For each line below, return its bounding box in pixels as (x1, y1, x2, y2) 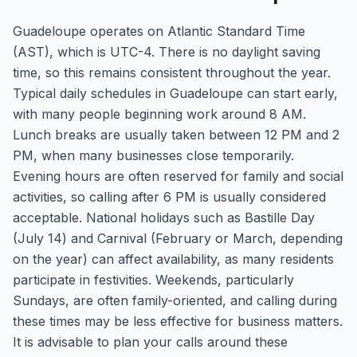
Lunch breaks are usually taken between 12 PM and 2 (13, 127, 339, 143)
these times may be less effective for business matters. (13, 313, 343, 329)
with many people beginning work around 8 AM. (13, 106, 306, 122)
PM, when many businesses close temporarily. (13, 147, 294, 163)
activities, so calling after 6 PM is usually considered (13, 189, 326, 205)
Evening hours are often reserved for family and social (13, 168, 343, 184)
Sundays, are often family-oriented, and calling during (13, 292, 337, 308)
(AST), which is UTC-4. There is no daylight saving (13, 44, 320, 60)
